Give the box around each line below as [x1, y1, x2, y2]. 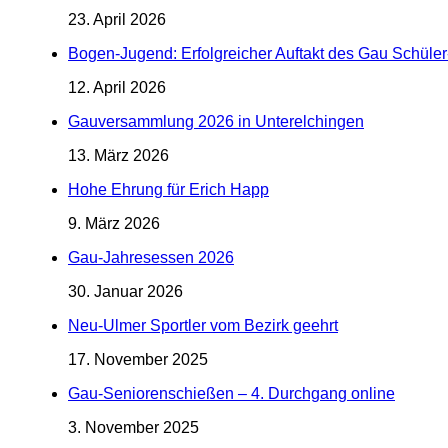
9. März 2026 [68, 214, 160, 232]
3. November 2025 [68, 418, 199, 436]
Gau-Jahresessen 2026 [68, 248, 234, 266]
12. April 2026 [68, 78, 166, 96]
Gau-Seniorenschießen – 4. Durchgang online [68, 384, 395, 402]
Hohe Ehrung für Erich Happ [68, 180, 269, 198]
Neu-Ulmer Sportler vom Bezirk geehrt [68, 316, 338, 334]
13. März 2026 [68, 146, 169, 164]
